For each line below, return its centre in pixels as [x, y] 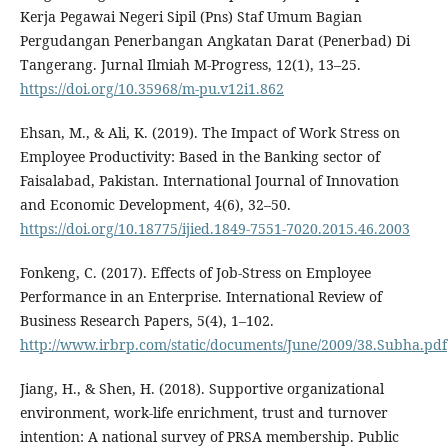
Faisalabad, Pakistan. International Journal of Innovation [209, 181]
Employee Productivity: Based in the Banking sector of [199, 157]
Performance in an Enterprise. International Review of [200, 297]
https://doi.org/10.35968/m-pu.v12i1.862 [151, 89]
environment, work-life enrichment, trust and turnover [203, 413]
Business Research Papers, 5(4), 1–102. [146, 321]
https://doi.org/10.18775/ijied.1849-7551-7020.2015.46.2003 [214, 229]
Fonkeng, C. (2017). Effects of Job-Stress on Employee [195, 273]
